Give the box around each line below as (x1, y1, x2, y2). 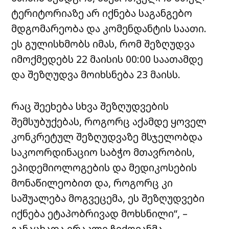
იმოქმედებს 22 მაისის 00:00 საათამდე (11, 52, 203, 66)
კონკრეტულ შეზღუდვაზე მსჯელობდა (11, 129, 203, 144)
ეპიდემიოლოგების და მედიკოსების (11, 160, 197, 174)
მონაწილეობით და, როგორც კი (11, 175, 173, 190)
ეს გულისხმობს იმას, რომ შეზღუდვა (11, 36, 195, 51)
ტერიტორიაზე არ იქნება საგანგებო (11, 6, 193, 20)
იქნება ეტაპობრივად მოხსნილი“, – (11, 206, 188, 220)
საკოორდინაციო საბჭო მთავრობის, (11, 145, 195, 159)
